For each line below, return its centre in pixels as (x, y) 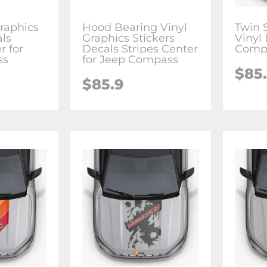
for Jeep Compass (131, 59)
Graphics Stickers (129, 38)
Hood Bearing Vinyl (135, 27)
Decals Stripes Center (140, 49)
